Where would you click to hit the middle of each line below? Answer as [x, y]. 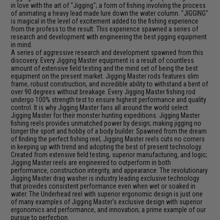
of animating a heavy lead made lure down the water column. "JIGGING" [110, 13]
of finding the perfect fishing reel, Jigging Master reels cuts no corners [108, 139]
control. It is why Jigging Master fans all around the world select [100, 108]
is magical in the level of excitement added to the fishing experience [105, 21]
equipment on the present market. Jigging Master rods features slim [105, 76]
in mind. [22, 45]
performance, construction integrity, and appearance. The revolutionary [110, 170]
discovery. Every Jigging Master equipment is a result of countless [103, 60]
